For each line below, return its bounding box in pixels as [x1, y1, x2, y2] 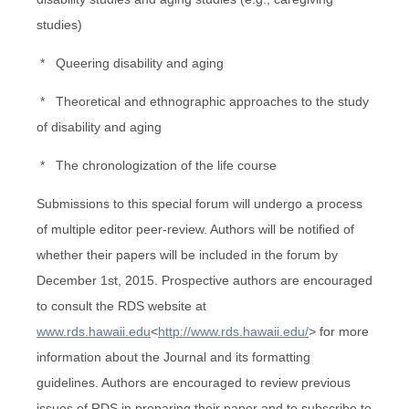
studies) [37, 16, 82, 32]
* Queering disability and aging [37, 55, 224, 70]
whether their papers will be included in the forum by [37, 246, 338, 262]
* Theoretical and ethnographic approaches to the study [37, 93, 369, 109]
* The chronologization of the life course [37, 157, 277, 173]
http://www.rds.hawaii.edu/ [158, 323, 309, 339]
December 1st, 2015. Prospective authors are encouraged [37, 272, 372, 288]
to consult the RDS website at [37, 298, 206, 313]
